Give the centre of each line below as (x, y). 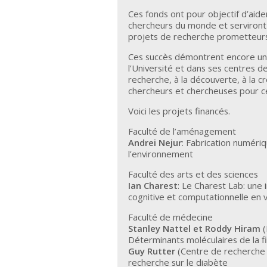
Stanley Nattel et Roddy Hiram (195, 229)
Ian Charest (153, 186)
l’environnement (161, 154)
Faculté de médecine (171, 217)
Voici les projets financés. (179, 111)
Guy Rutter (152, 251)
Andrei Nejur (155, 143)
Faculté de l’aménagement (182, 131)
